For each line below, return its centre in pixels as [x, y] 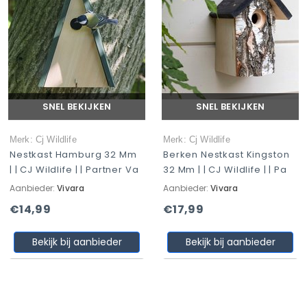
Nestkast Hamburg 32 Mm [73, 155]
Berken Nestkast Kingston [226, 155]
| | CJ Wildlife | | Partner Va [74, 170]
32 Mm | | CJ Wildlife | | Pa [225, 170]
